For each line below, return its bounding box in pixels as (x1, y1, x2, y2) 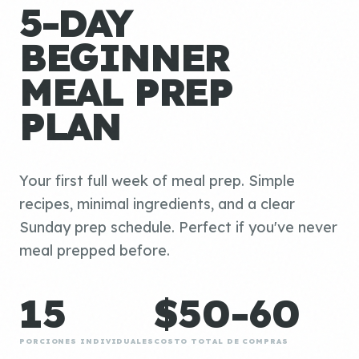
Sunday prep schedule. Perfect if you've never (19, 217, 337, 236)
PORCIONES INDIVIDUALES (19, 336, 154, 345)
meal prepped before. (19, 240, 170, 260)
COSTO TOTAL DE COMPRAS (153, 336, 288, 345)
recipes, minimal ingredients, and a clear (19, 194, 295, 213)
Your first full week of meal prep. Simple (19, 171, 295, 190)
